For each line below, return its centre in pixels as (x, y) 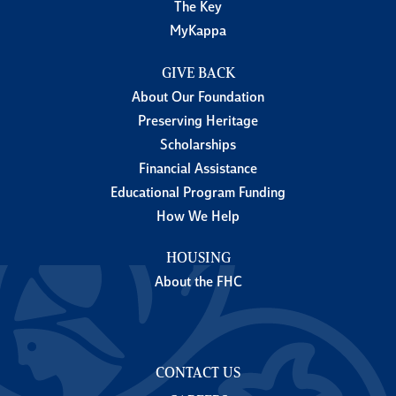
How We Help (198, 217)
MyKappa (198, 32)
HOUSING (198, 259)
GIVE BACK (198, 74)
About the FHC (198, 283)
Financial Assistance (198, 169)
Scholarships (198, 145)
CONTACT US (198, 374)
